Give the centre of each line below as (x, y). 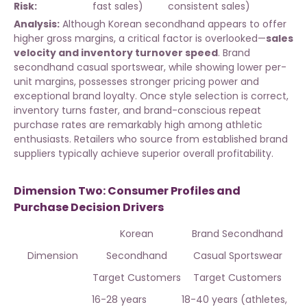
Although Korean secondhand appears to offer (173, 24)
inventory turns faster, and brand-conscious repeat (137, 111)
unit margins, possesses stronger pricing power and (136, 82)
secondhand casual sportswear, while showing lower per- (150, 67)
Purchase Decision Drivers (89, 208)
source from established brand (214, 139)
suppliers (35, 154)
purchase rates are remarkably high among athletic (138, 125)
